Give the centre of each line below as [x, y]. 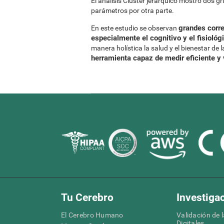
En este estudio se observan [135, 28]
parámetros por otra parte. [132, 10]
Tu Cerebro [87, 197]
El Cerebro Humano [92, 215]
